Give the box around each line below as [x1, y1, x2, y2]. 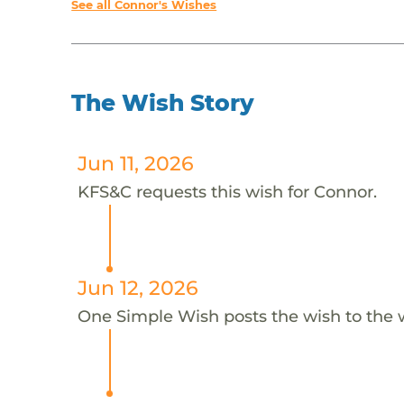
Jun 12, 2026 [77, 275, 198, 299]
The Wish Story [71, 88, 255, 116]
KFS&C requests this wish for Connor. [77, 180, 377, 202]
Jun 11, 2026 [77, 151, 194, 175]
